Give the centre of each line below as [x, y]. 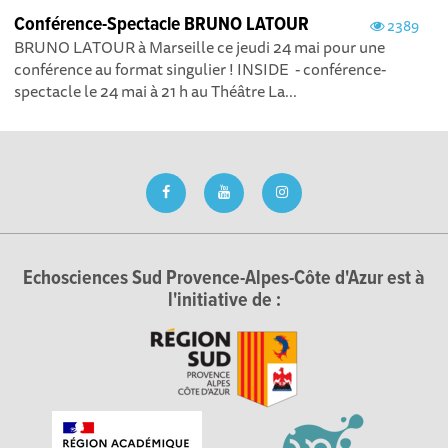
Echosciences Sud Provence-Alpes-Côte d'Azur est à [224, 279]
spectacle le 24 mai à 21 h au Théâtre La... [156, 91]
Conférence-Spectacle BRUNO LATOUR [162, 25]
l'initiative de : [224, 301]
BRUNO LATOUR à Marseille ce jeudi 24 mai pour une [200, 47]
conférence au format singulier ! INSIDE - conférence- [200, 69]
